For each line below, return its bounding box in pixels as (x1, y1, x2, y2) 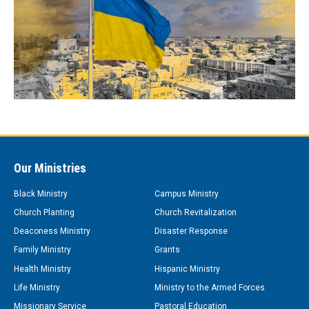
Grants (154, 245, 180, 255)
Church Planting (14, 208, 74, 218)
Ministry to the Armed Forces (154, 282, 265, 292)
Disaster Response (154, 226, 228, 237)
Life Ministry (14, 282, 60, 292)
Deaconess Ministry (14, 226, 90, 237)
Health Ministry (14, 263, 71, 274)
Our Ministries (14, 161, 86, 176)
